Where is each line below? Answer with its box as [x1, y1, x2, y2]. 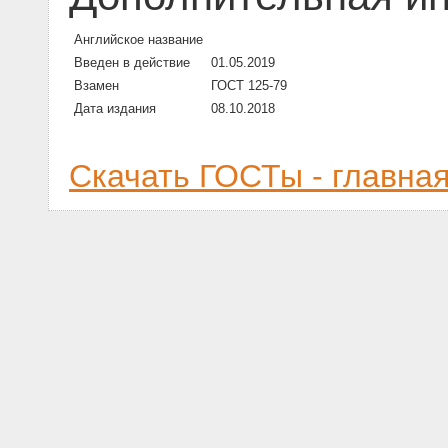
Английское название [74, 32, 203, 48]
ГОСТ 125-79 [211, 78, 287, 94]
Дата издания [74, 101, 156, 117]
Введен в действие [74, 55, 190, 71]
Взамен [74, 78, 119, 94]
